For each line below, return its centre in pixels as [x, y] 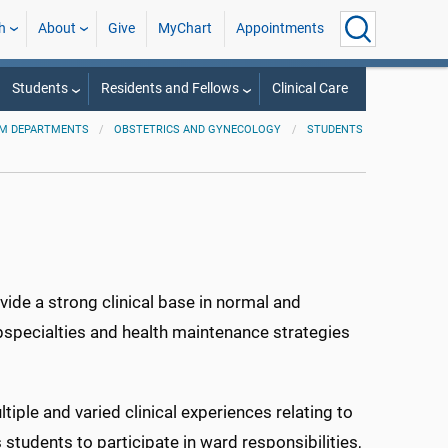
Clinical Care [309, 88]
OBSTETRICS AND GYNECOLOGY [198, 129]
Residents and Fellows [169, 88]
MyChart [185, 28]
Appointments [279, 28]
